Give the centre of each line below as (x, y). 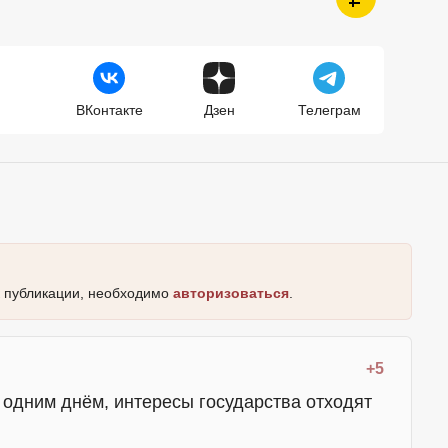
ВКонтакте (109, 110)
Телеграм (329, 110)
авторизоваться (231, 293)
